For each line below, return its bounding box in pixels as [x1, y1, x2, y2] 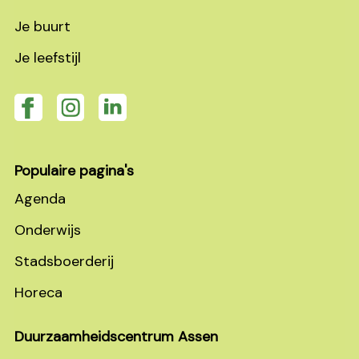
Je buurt [14, 16, 71, 36]
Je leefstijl [14, 47, 81, 67]
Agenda [14, 188, 66, 208]
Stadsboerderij [14, 251, 114, 271]
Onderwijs [14, 220, 81, 240]
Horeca [14, 282, 63, 302]
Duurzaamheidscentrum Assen [14, 326, 218, 346]
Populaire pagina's [14, 160, 134, 180]
